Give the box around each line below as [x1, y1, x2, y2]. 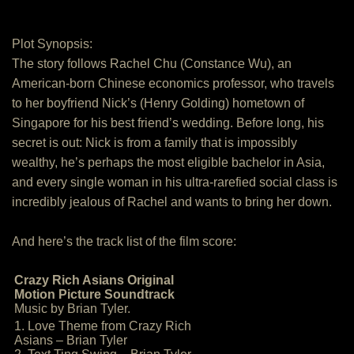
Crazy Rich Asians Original [14, 273, 174, 287]
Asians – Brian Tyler [14, 333, 127, 347]
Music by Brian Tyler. [14, 302, 130, 315]
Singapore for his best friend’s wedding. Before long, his [12, 116, 324, 130]
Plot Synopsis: [12, 37, 92, 51]
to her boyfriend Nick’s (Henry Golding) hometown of [12, 96, 304, 110]
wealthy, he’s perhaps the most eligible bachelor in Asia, [12, 156, 325, 169]
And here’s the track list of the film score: [12, 235, 236, 248]
